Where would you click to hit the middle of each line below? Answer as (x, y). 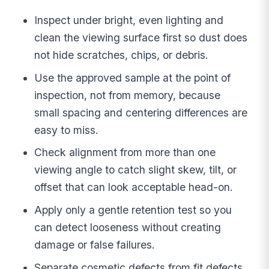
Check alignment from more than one (125, 153)
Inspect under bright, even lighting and (129, 20)
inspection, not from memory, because (128, 95)
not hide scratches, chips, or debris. (122, 55)
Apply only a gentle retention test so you (133, 210)
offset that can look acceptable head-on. (134, 187)
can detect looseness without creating (128, 228)
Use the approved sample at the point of (133, 77)
